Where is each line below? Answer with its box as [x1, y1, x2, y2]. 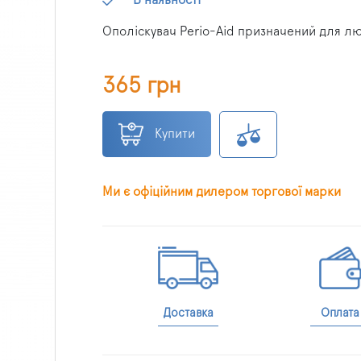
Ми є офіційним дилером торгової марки [102, 185, 341, 198]
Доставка [163, 306, 214, 319]
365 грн [102, 74, 181, 98]
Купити [155, 127, 195, 140]
